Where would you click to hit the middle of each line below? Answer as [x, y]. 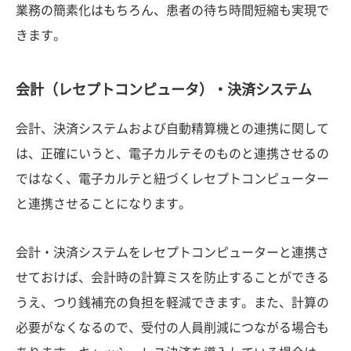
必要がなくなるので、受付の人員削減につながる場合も [172, 327]
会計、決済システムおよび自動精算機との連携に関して [172, 128]
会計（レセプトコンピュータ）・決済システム [164, 89]
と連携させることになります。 [103, 203]
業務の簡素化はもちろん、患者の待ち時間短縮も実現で [172, 10]
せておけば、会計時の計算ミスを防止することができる [172, 277]
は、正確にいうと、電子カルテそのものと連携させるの [172, 153]
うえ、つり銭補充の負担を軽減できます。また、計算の [172, 302]
